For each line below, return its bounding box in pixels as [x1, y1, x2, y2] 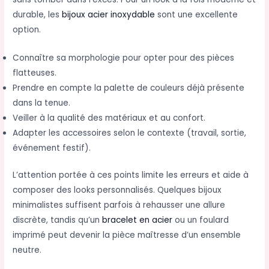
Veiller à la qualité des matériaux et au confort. [13, 112, 206, 124]
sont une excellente [155, 8, 238, 20]
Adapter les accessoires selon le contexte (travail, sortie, [13, 127, 247, 139]
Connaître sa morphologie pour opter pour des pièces [13, 52, 235, 64]
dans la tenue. [13, 97, 71, 109]
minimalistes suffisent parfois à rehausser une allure [13, 199, 226, 211]
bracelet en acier [102, 214, 173, 226]
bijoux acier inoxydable [62, 8, 156, 20]
